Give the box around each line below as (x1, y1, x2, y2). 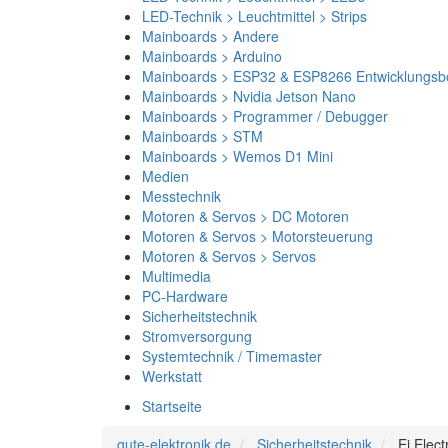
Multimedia (142, 266, 211, 286)
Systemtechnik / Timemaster (142, 346, 322, 366)
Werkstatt (142, 366, 202, 386)
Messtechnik (142, 186, 221, 206)
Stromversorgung (142, 326, 252, 346)
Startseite (142, 396, 202, 416)
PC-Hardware (142, 286, 228, 306)
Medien (142, 166, 189, 186)
